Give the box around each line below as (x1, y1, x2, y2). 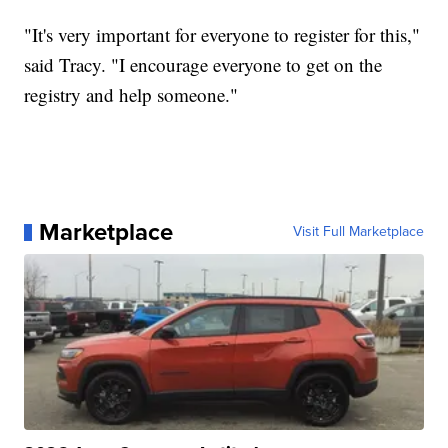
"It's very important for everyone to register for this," (24, 22, 421, 48)
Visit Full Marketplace (292, 221, 424, 243)
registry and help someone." (24, 82, 239, 108)
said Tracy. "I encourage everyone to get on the (24, 52, 383, 78)
